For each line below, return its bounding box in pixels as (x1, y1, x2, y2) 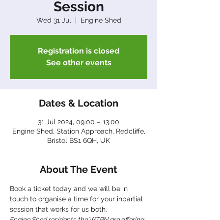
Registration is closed (38, 46, 119, 55)
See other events (46, 58, 111, 67)
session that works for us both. (10, 205, 107, 213)
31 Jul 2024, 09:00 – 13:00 (38, 118, 119, 126)
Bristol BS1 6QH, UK (47, 137, 110, 144)
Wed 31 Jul (36, 16, 71, 24)
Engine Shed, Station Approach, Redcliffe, (12, 127, 145, 135)
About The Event (40, 164, 117, 175)
